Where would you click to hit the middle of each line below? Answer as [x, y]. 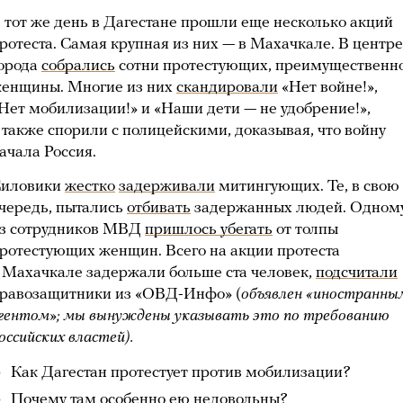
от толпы [305, 230]
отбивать [159, 208]
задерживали [167, 187]
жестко [90, 187]
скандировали [227, 88]
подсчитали [357, 273]
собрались [78, 66]
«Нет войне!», [328, 88]
